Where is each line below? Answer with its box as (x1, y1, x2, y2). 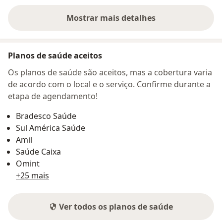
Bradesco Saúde (16, 111, 76, 122)
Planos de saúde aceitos (8, 50, 102, 61)
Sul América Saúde (16, 122, 85, 134)
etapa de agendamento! (8, 91, 98, 102)
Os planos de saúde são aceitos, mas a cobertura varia (8, 67, 212, 78)
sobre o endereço (110, 17, 177, 29)
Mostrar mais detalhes (66, 12, 156, 24)
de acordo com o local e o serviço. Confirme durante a (8, 79, 211, 90)
